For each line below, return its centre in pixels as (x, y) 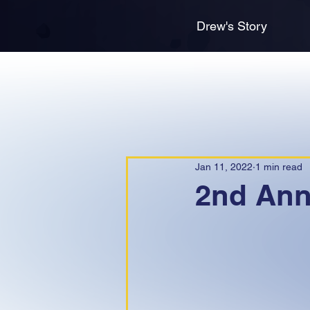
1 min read (279, 166)
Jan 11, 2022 (224, 166)
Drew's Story (232, 26)
